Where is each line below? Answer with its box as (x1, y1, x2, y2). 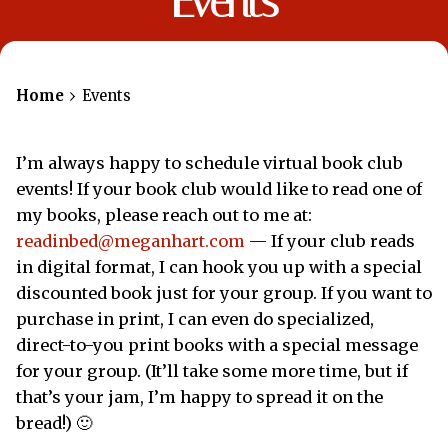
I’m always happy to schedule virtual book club (16, 152, 403, 173)
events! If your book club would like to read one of (16, 178, 422, 199)
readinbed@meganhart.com (16, 230, 245, 251)
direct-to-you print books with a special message (16, 334, 418, 355)
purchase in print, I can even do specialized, (16, 308, 374, 329)
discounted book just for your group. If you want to (16, 282, 432, 303)
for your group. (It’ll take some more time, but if (16, 360, 408, 381)
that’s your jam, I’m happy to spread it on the (16, 386, 383, 407)
